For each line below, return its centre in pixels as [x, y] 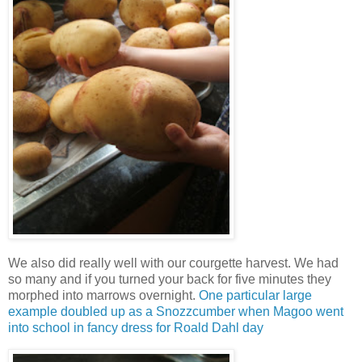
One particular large [255, 296]
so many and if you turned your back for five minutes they [170, 280]
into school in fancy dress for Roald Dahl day [136, 328]
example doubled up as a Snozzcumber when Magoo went [176, 312]
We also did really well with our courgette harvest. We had [173, 263]
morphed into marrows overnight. [103, 296]
